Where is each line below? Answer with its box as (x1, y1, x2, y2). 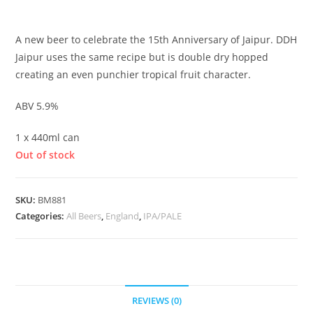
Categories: (15, 209, 67, 222)
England (105, 209, 140, 222)
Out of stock (15, 147, 75, 161)
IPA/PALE (143, 209, 182, 222)
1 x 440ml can (15, 130, 80, 144)
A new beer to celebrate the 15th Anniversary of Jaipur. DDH (15, 32, 298, 46)
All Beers (66, 209, 102, 222)
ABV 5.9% (15, 99, 59, 112)
